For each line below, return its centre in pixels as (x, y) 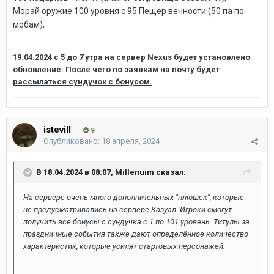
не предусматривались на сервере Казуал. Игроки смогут (128, 209)
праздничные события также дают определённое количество (136, 234)
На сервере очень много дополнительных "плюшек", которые (134, 197)
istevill (57, 130)
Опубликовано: (72, 141)
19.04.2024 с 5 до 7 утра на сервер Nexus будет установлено (131, 57)
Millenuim (135, 172)
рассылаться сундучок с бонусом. (83, 82)
